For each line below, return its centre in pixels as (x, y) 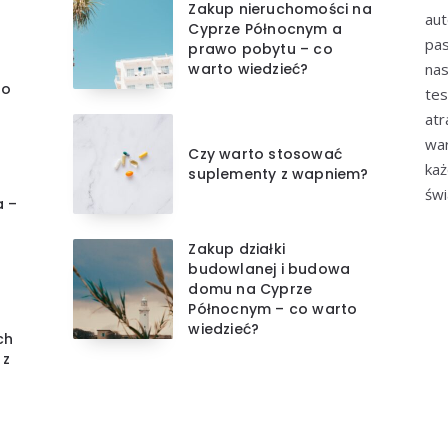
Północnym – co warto (273, 309)
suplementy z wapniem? (278, 174)
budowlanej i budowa (269, 269)
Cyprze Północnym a (265, 29)
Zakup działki (236, 249)
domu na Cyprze (250, 289)
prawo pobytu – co (260, 49)
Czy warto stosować (265, 154)
